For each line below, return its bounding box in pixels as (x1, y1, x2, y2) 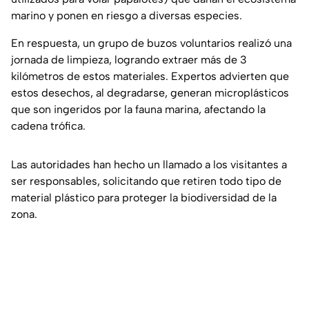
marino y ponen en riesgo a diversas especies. (11, 9, 242, 23)
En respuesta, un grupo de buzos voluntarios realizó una (11, 37, 292, 50)
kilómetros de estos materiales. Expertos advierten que (11, 70, 289, 83)
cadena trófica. (11, 119, 86, 133)
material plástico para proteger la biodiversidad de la (11, 191, 277, 205)
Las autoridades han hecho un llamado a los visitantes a (11, 158, 287, 172)
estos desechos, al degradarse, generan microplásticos (11, 86, 289, 100)
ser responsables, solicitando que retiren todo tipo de (11, 175, 281, 188)
